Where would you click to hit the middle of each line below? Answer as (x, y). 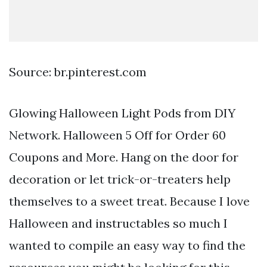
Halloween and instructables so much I (118, 223)
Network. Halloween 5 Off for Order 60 (117, 135)
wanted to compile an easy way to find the (127, 245)
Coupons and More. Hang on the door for (124, 157)
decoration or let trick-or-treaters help (120, 179)
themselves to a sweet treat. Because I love (129, 201)
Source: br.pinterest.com (78, 72)
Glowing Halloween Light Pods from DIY (122, 113)
